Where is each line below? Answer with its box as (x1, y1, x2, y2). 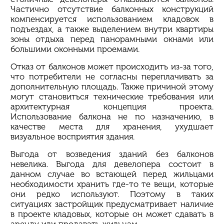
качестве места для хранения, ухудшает (10, 121, 213, 131)
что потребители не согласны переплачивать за (10, 71, 213, 81)
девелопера (114, 158, 160, 169)
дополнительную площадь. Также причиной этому (10, 81, 213, 91)
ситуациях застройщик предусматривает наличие (10, 198, 213, 209)
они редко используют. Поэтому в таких (10, 188, 213, 199)
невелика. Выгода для (10, 158, 114, 169)
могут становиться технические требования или (10, 91, 213, 101)
